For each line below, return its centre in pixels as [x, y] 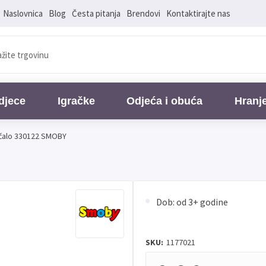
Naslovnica [23, 13]
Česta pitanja [96, 13]
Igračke [76, 101]
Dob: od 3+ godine [192, 202]
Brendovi [143, 13]
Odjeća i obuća [165, 101]
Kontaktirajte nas [198, 13]
